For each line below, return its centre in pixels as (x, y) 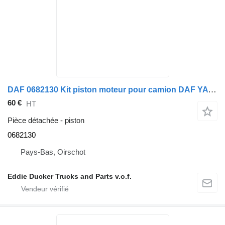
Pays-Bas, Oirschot (53, 152)
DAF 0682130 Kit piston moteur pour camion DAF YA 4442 (212, 90)
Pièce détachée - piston (46, 120)
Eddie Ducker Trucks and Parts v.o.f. (70, 176)
